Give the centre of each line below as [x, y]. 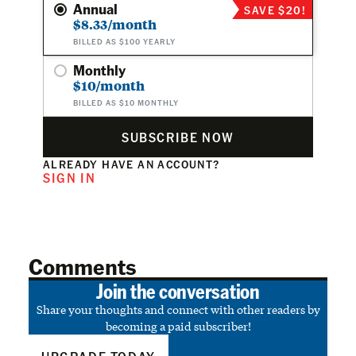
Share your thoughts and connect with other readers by [178, 309]
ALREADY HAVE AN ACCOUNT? [132, 163]
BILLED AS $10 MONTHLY [126, 102]
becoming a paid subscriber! [178, 326]
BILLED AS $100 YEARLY [124, 41]
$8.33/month [115, 24]
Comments [82, 266]
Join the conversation [178, 290]
